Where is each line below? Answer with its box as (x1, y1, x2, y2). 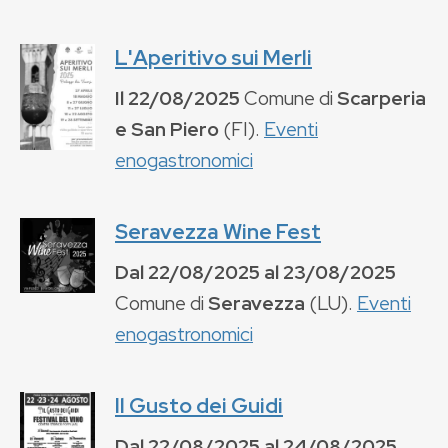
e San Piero (115, 115, 219, 142)
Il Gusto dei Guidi (115, 391, 283, 419)
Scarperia (337, 84, 426, 111)
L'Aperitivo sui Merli (115, 43, 312, 71)
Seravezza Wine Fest (115, 217, 321, 245)
